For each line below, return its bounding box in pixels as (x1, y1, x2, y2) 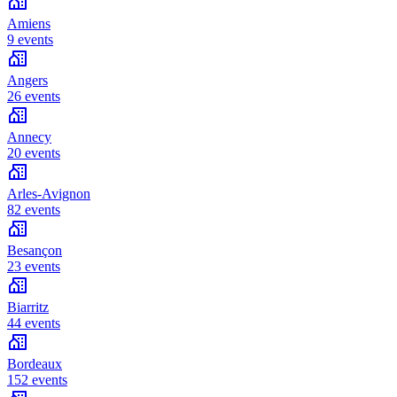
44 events (7, 315, 60, 331)
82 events (7, 202, 60, 218)
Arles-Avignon (7, 186, 90, 202)
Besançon (7, 243, 62, 259)
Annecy (7, 129, 51, 145)
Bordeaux (7, 356, 62, 372)
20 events (7, 145, 60, 161)
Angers (7, 73, 48, 89)
